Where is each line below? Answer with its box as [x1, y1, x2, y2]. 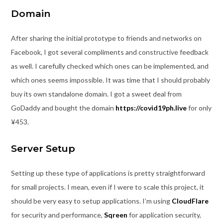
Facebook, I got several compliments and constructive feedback [10, 47, 209, 56]
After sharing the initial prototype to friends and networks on [10, 33, 202, 42]
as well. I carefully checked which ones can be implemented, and [10, 61, 209, 70]
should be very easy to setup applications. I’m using [10, 197, 172, 206]
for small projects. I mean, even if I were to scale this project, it [10, 183, 204, 192]
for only [186, 103, 212, 112]
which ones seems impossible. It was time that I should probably [10, 75, 210, 84]
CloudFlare [171, 197, 209, 206]
